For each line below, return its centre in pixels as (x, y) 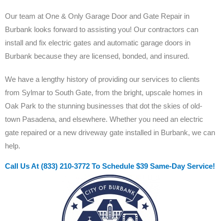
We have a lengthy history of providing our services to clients (102, 79)
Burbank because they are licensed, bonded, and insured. (97, 56)
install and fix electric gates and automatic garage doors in (98, 42)
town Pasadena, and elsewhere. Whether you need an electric (104, 119)
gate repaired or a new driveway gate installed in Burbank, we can (110, 132)
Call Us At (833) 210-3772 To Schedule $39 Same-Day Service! (110, 166)
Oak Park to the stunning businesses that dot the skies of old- (104, 106)
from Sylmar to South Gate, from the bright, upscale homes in (104, 92)
